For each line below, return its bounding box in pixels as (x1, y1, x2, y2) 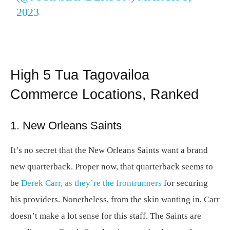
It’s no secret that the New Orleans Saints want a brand (10, 145, 208, 155)
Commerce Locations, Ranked (10, 87, 199, 102)
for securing (162, 178, 208, 188)
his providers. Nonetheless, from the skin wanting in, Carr (10, 195, 220, 204)
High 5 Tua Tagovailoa (10, 67, 149, 83)
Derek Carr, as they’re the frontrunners (21, 178, 162, 188)
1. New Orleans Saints (10, 119, 122, 132)
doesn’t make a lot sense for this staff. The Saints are (10, 211, 201, 221)
